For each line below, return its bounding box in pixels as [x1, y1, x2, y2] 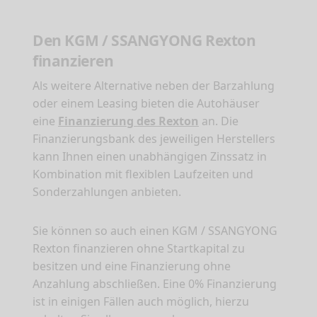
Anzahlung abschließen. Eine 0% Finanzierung [33, 276, 277, 292]
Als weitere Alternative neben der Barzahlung [33, 78, 275, 94]
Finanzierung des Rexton [58, 113, 199, 129]
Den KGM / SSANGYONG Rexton [33, 30, 256, 51]
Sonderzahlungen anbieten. [33, 184, 181, 200]
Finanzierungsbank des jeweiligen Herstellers [33, 131, 275, 147]
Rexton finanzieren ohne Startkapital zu [33, 241, 245, 257]
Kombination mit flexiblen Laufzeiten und [33, 166, 253, 183]
